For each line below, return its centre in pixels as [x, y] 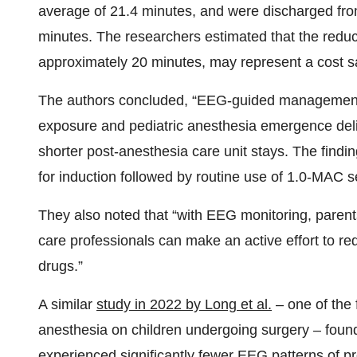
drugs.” [61, 266]
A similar [67, 304]
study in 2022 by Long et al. [184, 304]
